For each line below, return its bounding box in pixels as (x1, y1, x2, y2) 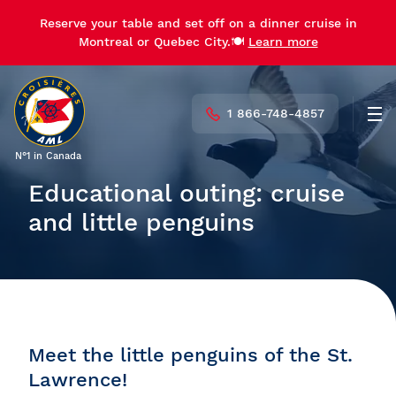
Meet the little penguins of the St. (28, 344, 353, 366)
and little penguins (28, 208, 255, 237)
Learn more (247, 34, 318, 49)
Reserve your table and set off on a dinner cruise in (39, 16, 357, 30)
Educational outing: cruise (28, 179, 345, 208)
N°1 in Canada (15, 150, 81, 162)
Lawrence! (28, 369, 127, 391)
